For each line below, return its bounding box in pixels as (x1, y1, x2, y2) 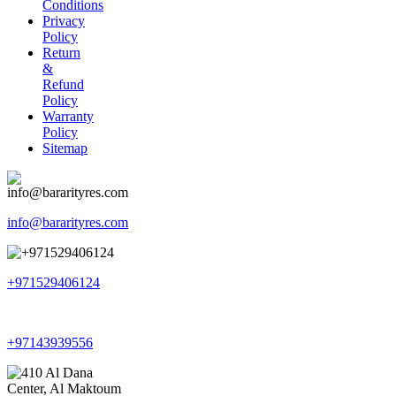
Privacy (42, 13, 85, 29)
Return (42, 45, 80, 61)
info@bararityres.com (7, 215, 128, 231)
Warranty (42, 109, 94, 125)
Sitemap (42, 141, 88, 156)
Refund (42, 77, 84, 93)
